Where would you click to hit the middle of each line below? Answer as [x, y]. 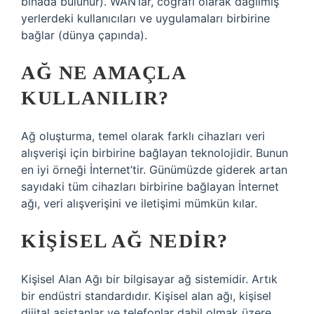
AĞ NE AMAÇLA [103, 73]
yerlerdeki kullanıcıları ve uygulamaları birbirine [145, 18]
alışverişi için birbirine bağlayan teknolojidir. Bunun [155, 153]
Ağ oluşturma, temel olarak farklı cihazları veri [143, 136]
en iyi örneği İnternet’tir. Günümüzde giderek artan [154, 170]
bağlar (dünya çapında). [84, 35]
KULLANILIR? [95, 98]
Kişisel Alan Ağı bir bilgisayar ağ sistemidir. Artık [149, 279]
